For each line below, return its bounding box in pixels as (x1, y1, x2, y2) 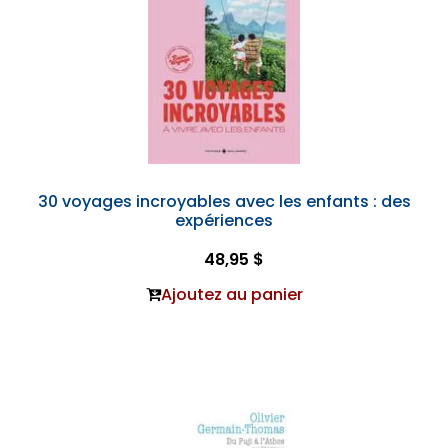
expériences (175, 209, 273, 232)
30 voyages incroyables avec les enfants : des (37, 190, 411, 213)
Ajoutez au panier (160, 283, 303, 306)
